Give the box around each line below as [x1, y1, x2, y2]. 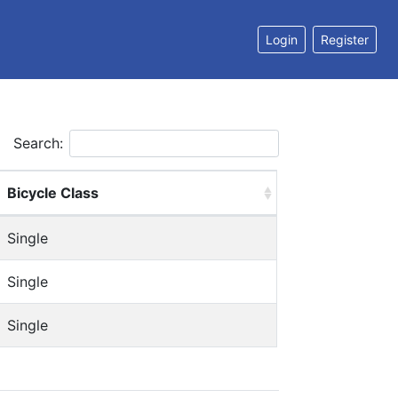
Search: [13, 134, 64, 152]
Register [321, 32, 369, 47]
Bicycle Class [7, 184, 99, 202]
